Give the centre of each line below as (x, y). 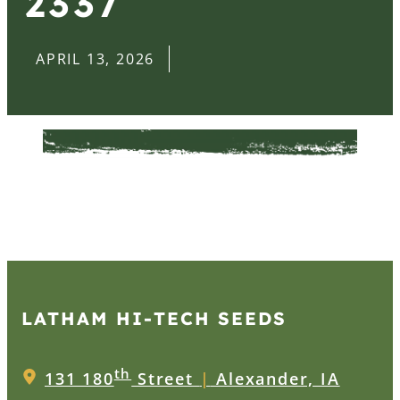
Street (166, 378)
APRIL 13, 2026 (96, 59)
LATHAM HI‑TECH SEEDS (154, 318)
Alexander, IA (275, 378)
